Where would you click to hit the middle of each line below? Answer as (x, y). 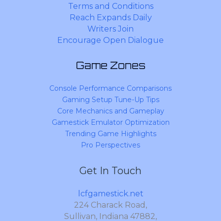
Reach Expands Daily (110, 18)
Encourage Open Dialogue (110, 40)
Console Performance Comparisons (110, 89)
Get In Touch (110, 171)
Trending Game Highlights (110, 134)
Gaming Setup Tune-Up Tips (110, 100)
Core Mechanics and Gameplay (110, 111)
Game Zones (110, 66)
